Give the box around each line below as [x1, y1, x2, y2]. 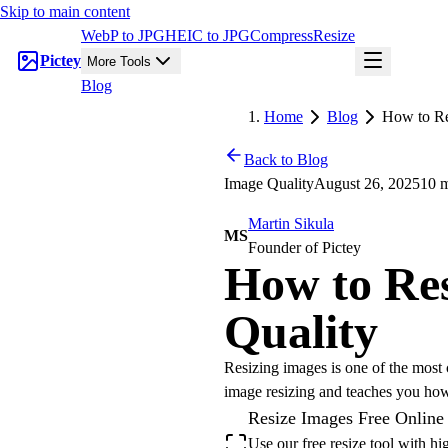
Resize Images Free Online [248, 408, 444, 428]
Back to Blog [244, 151, 328, 168]
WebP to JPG [81, 27, 165, 44]
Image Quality [224, 175, 314, 192]
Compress [250, 27, 313, 44]
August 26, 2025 [314, 175, 420, 192]
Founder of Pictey [248, 239, 361, 256]
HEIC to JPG [165, 27, 250, 44]
